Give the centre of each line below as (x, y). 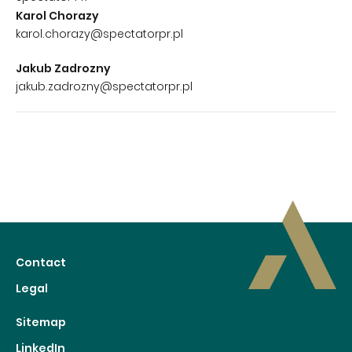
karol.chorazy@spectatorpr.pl (99, 34)
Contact (41, 262)
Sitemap (41, 322)
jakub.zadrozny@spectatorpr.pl (104, 86)
